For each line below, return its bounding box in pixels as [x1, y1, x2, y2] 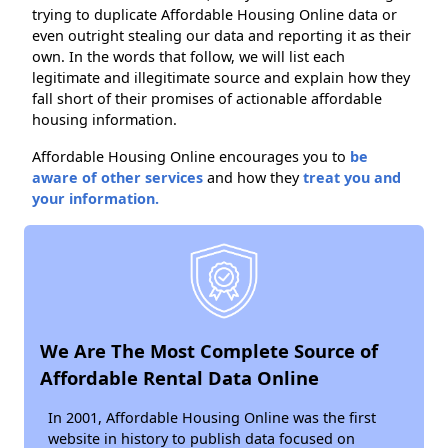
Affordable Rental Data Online [40, 365, 319, 390]
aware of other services [32, 168, 203, 187]
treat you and [303, 168, 401, 187]
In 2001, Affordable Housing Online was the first [48, 408, 376, 427]
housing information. [32, 110, 177, 129]
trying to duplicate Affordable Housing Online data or [32, 5, 397, 24]
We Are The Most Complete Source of [40, 338, 378, 363]
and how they [203, 168, 303, 187]
